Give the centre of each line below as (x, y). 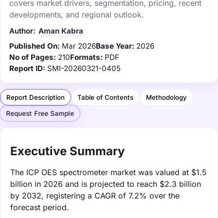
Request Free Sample (40, 114)
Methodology (166, 97)
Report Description (36, 97)
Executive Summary (67, 151)
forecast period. (40, 207)
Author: (22, 31)
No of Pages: (33, 57)
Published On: (35, 46)
